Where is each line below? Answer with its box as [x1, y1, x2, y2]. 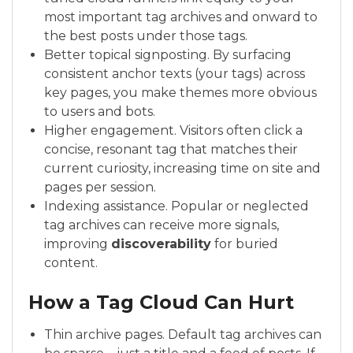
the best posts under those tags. [44, 28, 247, 43]
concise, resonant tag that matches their [44, 142, 298, 157]
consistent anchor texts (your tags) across [44, 66, 305, 81]
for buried [211, 236, 278, 251]
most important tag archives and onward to [44, 9, 318, 24]
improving [44, 236, 111, 251]
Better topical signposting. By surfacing [44, 47, 292, 62]
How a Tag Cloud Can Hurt [28, 291, 294, 314]
